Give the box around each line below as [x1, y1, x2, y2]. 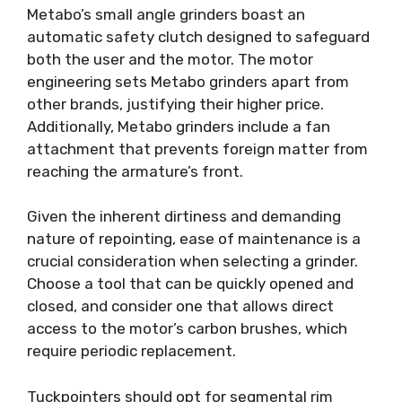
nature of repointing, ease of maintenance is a [27, 230, 361, 249]
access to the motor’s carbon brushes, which [27, 319, 347, 338]
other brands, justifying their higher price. [27, 94, 324, 113]
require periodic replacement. [27, 342, 236, 361]
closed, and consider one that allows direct [27, 297, 334, 316]
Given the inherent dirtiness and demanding [27, 207, 341, 226]
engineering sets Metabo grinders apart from [27, 72, 349, 91]
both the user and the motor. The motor [27, 49, 313, 68]
